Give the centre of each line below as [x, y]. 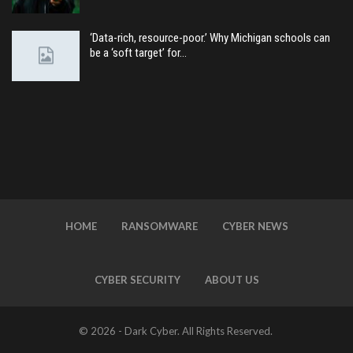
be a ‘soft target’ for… [138, 53]
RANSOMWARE [159, 227]
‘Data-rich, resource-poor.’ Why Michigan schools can [210, 38]
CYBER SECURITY [137, 280]
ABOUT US [232, 280]
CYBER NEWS [255, 227]
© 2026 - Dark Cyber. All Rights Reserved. [175, 331]
